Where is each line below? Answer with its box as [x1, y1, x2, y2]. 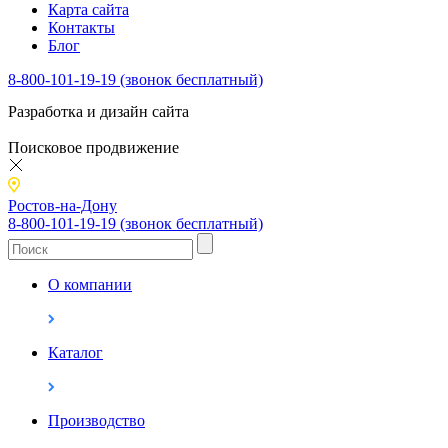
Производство [48, 411, 145, 429]
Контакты [48, 18, 115, 36]
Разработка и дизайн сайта [8, 102, 189, 120]
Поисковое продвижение [8, 138, 179, 156]
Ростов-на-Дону [8, 196, 117, 214]
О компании [48, 275, 132, 293]
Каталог [48, 343, 103, 361]
